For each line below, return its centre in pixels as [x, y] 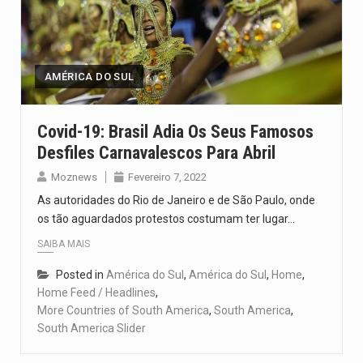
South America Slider [92, 328]
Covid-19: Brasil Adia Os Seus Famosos [175, 131]
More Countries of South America [123, 310]
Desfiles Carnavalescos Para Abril [156, 152]
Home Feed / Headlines [96, 292]
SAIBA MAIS [64, 243]
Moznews [74, 177]
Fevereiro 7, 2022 [167, 177]
